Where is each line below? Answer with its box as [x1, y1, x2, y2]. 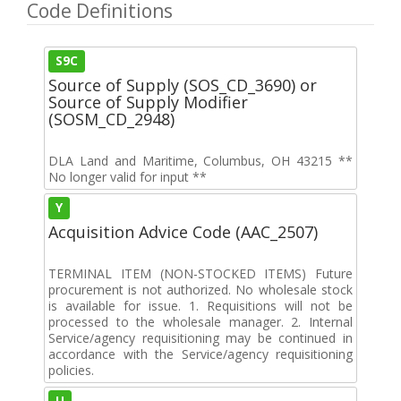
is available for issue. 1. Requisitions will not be [48, 296, 353, 314]
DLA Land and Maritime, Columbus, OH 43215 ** [48, 151, 353, 169]
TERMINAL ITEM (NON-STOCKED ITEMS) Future [48, 264, 353, 282]
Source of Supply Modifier [48, 90, 248, 113]
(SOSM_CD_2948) [48, 107, 175, 130]
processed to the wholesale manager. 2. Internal [48, 312, 353, 330]
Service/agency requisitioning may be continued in [48, 328, 353, 346]
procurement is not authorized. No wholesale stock [48, 280, 353, 298]
